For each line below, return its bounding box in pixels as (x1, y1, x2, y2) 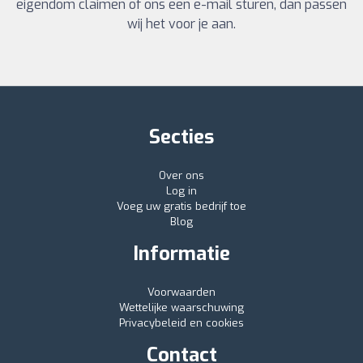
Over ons (159, 168, 204, 182)
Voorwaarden (147, 284, 216, 299)
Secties (149, 123, 214, 150)
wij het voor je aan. (127, 15, 236, 32)
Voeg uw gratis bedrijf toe (117, 199, 246, 213)
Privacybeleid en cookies (119, 315, 244, 330)
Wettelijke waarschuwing (119, 300, 244, 314)
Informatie (133, 240, 230, 267)
